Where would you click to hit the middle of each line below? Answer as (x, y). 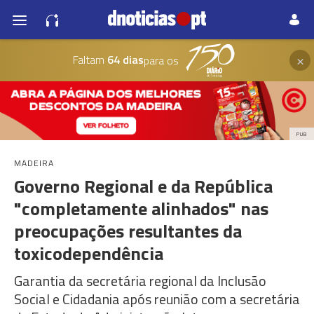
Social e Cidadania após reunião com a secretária (157, 299)
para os (161, 60)
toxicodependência (89, 253)
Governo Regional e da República (143, 186)
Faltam (88, 59)
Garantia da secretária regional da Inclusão (140, 281)
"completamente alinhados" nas (141, 209)
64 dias (124, 59)
